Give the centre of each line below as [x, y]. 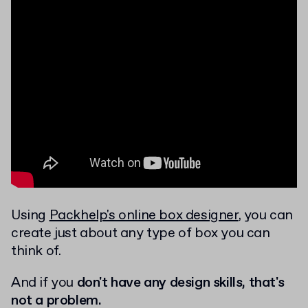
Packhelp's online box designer [144, 216]
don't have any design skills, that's [180, 283]
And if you [44, 283]
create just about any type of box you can [141, 233]
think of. [36, 251]
